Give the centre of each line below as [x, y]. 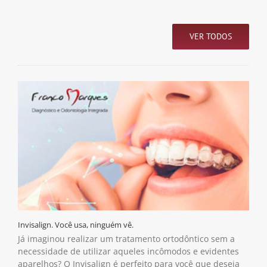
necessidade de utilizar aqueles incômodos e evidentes [128, 252]
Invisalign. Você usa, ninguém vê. [76, 225]
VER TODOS [211, 37]
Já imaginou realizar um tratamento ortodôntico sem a [126, 239]
